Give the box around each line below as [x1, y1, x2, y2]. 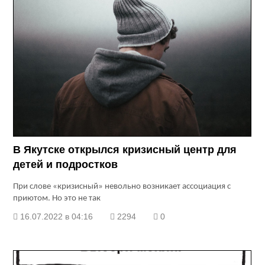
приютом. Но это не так [13, 194, 101, 203]
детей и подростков [13, 159, 118, 171]
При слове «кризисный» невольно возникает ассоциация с [13, 182, 231, 192]
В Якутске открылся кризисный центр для [13, 144, 237, 156]
